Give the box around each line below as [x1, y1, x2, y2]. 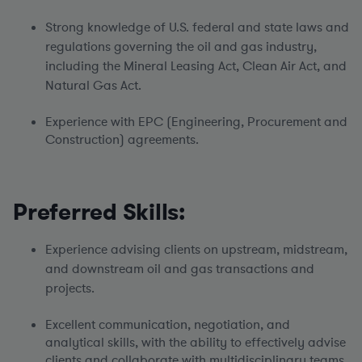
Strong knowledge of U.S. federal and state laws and [45, 19, 349, 36]
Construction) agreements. [45, 131, 199, 149]
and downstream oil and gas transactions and [45, 260, 314, 278]
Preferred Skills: [13, 197, 185, 228]
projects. [45, 280, 95, 297]
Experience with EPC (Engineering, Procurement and [45, 113, 347, 131]
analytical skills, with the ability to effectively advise [45, 334, 346, 351]
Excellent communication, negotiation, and [45, 316, 290, 334]
